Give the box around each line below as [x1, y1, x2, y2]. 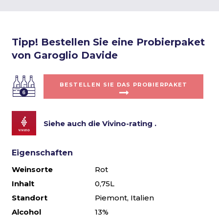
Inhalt [12, 179, 34, 188]
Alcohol [12, 207, 41, 217]
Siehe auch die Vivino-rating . [44, 118, 156, 128]
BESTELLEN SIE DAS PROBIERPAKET [59, 81, 188, 88]
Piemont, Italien [95, 193, 154, 202]
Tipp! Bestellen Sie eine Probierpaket [12, 36, 205, 48]
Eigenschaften [12, 148, 73, 157]
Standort [12, 193, 47, 202]
